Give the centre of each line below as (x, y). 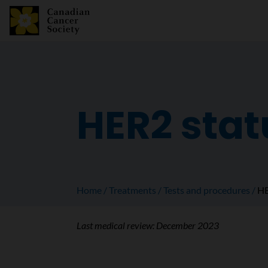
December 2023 (187, 225)
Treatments (133, 190)
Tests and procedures (207, 190)
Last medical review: (116, 225)
